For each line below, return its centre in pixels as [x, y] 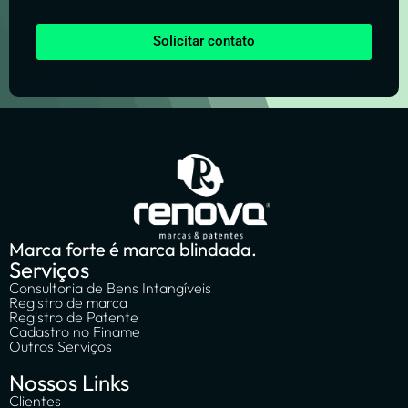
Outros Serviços [61, 347]
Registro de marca [68, 303]
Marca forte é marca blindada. [133, 250]
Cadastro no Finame [75, 332]
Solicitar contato [204, 41]
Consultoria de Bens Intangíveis [110, 288]
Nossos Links [69, 383]
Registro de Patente [74, 317]
